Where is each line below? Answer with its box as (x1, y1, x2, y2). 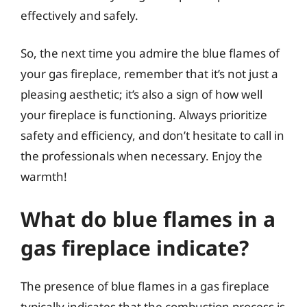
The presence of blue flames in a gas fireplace (21, 278, 269, 294)
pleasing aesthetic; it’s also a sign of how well (21, 86, 262, 102)
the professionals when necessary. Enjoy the (21, 148, 262, 164)
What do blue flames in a (21, 204, 275, 233)
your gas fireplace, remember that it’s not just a (21, 66, 278, 82)
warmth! (21, 169, 67, 184)
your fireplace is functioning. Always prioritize (21, 107, 267, 123)
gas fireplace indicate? (21, 233, 249, 262)
